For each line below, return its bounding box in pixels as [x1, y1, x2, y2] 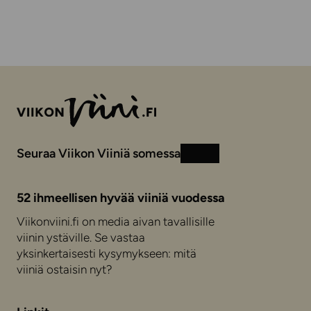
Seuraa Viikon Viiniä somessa [17, 145, 180, 161]
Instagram [190, 153, 237, 167]
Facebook [209, 153, 255, 167]
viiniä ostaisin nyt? [17, 262, 112, 276]
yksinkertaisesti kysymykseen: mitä [17, 246, 196, 260]
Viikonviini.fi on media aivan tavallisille [17, 215, 215, 228]
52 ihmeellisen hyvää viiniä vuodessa [17, 190, 225, 205]
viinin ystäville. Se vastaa [17, 230, 145, 244]
